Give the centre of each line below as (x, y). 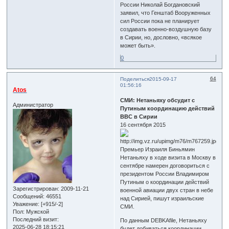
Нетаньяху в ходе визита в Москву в (168, 158)
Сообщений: (29, 197)
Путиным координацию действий (168, 109)
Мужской (37, 212)
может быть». (138, 45)
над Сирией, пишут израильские (162, 199)
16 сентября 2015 (143, 125)
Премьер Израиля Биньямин (158, 150)
